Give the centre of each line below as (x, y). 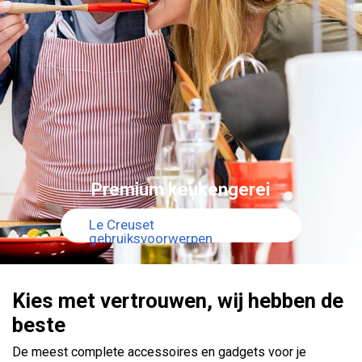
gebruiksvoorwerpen (151, 238)
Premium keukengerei (181, 189)
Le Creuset (122, 224)
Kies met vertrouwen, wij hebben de (178, 300)
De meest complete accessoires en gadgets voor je (159, 351)
